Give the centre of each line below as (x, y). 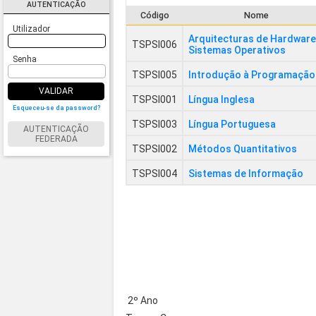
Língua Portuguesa (232, 124)
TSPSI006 (155, 44)
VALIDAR (56, 91)
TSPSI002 (155, 148)
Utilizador (31, 29)
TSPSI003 (155, 124)
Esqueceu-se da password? (56, 108)
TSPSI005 (155, 74)
